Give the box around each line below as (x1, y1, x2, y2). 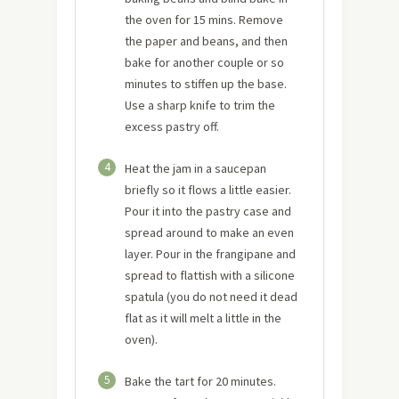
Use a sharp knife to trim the (125, 97, 275, 113)
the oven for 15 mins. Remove (125, 12, 283, 28)
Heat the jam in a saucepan (125, 160, 266, 176)
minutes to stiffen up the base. (125, 76, 287, 92)
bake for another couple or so (125, 54, 284, 70)
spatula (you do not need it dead (125, 289, 297, 305)
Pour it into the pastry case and (125, 203, 291, 219)
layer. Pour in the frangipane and (125, 246, 296, 262)
